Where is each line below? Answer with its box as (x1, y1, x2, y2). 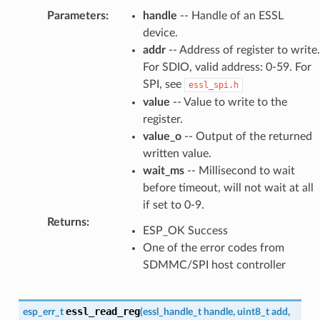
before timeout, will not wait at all (142, 181, 314, 194)
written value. (142, 147, 211, 159)
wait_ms (142, 164, 184, 176)
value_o (142, 130, 181, 142)
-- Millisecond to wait (184, 164, 295, 176)
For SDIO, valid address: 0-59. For (142, 61, 311, 73)
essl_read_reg (65, 305, 140, 317)
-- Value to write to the (169, 96, 287, 108)
